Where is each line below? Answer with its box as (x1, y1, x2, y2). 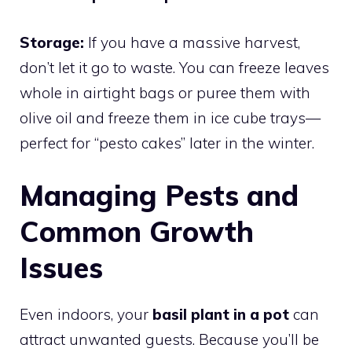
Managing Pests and (20, 178, 299, 214)
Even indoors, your (20, 305, 152, 324)
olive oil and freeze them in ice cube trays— (20, 108, 321, 127)
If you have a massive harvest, (84, 32, 300, 52)
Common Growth (20, 214, 254, 250)
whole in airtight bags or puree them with (20, 82, 310, 102)
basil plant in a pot (152, 305, 289, 324)
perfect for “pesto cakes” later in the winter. (20, 133, 314, 152)
